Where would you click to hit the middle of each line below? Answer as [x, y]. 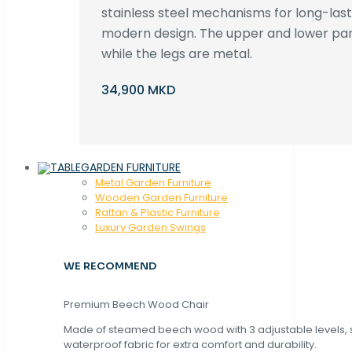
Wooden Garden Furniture [161, 197]
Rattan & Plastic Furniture [158, 212]
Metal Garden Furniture [153, 182]
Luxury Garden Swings [150, 227]
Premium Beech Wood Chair [136, 305]
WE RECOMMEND [110, 266]
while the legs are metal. [176, 53]
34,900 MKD [138, 90]
